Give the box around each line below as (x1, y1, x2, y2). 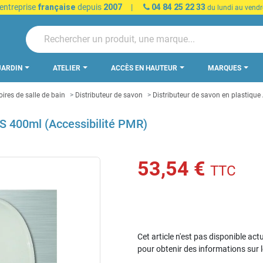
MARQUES (208, 64, 243, 72)
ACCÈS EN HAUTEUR (111, 64, 179, 72)
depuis (75, 2, 103, 12)
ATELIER (53, 64, 82, 72)
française (37, 2, 76, 12)
